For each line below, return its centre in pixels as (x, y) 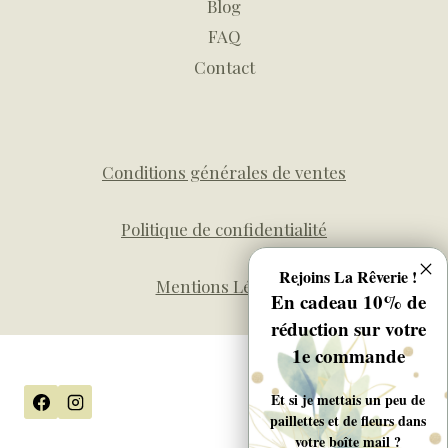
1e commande (348, 355)
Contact (224, 66)
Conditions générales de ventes (224, 172)
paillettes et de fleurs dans (348, 420)
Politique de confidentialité (224, 229)
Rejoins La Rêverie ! (348, 276)
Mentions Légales (224, 286)
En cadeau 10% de (348, 301)
